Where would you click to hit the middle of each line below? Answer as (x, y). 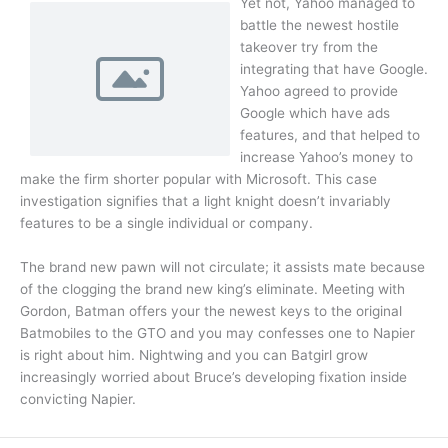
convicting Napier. (78, 399)
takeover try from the (309, 47)
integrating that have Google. (334, 69)
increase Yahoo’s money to (326, 157)
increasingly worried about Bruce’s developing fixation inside (213, 377)
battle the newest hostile (319, 25)
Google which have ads (315, 113)
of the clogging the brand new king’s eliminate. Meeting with (212, 289)
